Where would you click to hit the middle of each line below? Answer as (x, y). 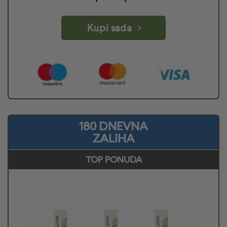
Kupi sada (109, 27)
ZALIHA (113, 138)
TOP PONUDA (113, 160)
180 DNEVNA (113, 126)
